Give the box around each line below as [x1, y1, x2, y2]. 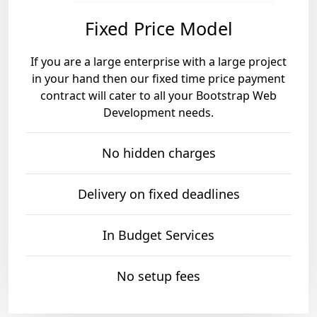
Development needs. [103, 105, 214, 121]
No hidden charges [101, 144, 216, 162]
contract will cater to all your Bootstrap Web [40, 88, 277, 104]
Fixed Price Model [84, 16, 233, 41]
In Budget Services [103, 226, 214, 244]
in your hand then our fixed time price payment [32, 71, 285, 87]
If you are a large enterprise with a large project [30, 54, 287, 70]
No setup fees [117, 267, 200, 285]
